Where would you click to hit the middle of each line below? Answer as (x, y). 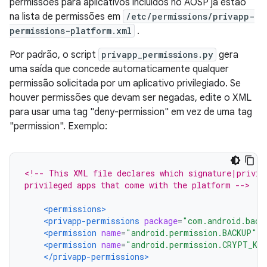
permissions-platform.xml (71, 31)
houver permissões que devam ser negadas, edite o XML (131, 98)
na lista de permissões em (66, 17)
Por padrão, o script (54, 55)
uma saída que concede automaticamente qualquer (119, 69)
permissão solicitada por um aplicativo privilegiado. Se (125, 83)
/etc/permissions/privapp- (190, 16)
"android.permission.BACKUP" (191, 233)
